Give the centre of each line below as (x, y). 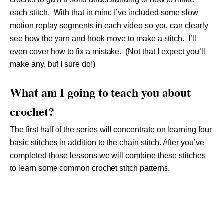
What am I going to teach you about (100, 92)
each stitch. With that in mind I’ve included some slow (104, 13)
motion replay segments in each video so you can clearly (109, 26)
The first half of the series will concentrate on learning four (111, 130)
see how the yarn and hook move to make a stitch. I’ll (103, 38)
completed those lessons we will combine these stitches (108, 155)
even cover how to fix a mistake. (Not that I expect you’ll (108, 51)
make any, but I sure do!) (53, 64)
